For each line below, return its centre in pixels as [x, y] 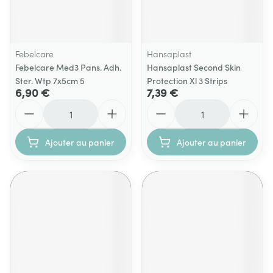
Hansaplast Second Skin [194, 67]
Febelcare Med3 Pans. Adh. [68, 67]
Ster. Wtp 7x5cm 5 [50, 80]
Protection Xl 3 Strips [187, 80]
